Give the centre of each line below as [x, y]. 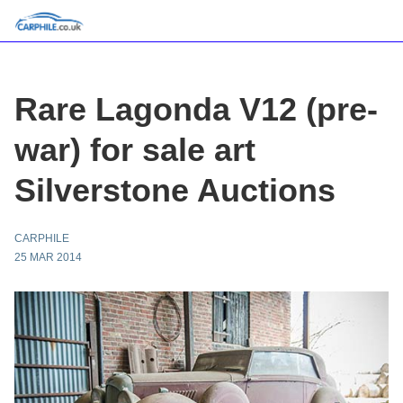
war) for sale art [135, 150]
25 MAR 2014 [48, 257]
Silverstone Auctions [175, 190]
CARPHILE [42, 238]
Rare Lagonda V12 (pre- [196, 109]
